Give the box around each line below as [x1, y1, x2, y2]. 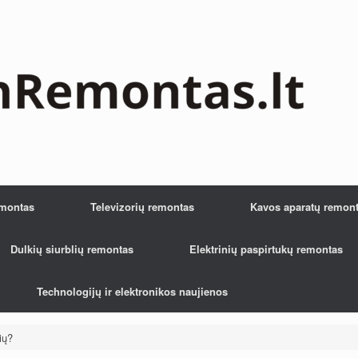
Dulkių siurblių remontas [10, 241, 133, 257]
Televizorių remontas [90, 199, 194, 214]
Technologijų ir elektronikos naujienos [37, 284, 228, 299]
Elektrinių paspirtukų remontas [189, 241, 343, 257]
